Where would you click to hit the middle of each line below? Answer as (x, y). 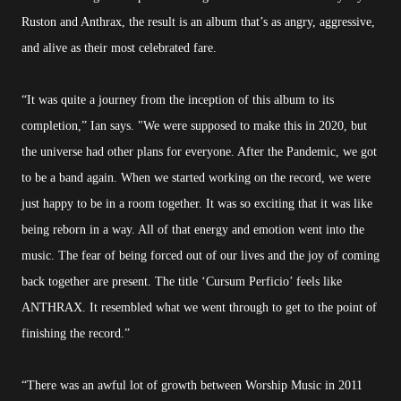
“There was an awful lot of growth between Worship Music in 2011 (192, 386)
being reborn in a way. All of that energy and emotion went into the (193, 230)
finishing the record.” (76, 334)
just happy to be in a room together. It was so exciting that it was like (197, 204)
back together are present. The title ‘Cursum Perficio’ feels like (182, 282)
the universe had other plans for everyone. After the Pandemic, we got (199, 152)
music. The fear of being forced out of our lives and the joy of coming (200, 256)
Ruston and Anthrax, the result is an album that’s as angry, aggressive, (198, 22)
